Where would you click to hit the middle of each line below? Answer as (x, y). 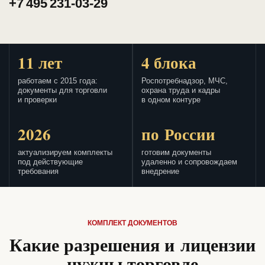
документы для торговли (62, 91)
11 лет (40, 63)
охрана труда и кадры (181, 91)
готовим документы (176, 153)
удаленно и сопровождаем (189, 162)
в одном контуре (171, 100)
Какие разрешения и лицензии (132, 245)
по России (178, 134)
